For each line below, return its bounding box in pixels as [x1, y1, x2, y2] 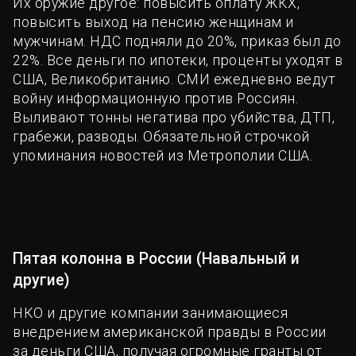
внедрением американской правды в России [13, 323, 327, 340]
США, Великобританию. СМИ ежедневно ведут [13, 71, 335, 87]
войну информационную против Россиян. [13, 90, 298, 106]
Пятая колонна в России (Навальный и [13, 249, 300, 268]
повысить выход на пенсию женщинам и [13, 14, 294, 30]
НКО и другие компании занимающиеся [13, 304, 288, 321]
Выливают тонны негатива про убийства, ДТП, [13, 109, 335, 126]
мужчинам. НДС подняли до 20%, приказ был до [13, 33, 342, 49]
